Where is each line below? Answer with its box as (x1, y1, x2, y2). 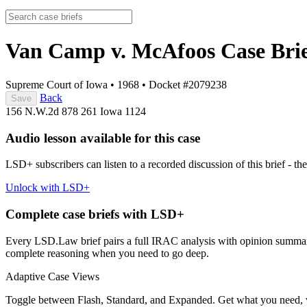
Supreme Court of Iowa (5, 78, 108, 90)
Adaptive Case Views (5, 270, 99, 282)
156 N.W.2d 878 (5, 105, 81, 117)
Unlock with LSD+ (5, 182, 90, 194)
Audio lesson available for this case (5, 130, 200, 145)
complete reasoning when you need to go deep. (5, 247, 209, 259)
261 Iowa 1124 (81, 105, 146, 117)
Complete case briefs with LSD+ (5, 207, 184, 222)
